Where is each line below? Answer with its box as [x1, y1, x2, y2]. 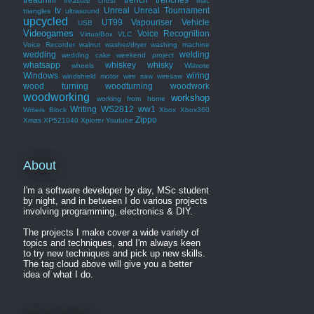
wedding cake [62, 50, 111, 59]
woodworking [23, 90, 90, 103]
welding [179, 49, 210, 59]
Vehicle [182, 17, 210, 27]
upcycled [23, 15, 68, 27]
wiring [186, 70, 210, 80]
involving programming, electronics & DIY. [23, 205, 193, 217]
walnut [79, 40, 101, 48]
